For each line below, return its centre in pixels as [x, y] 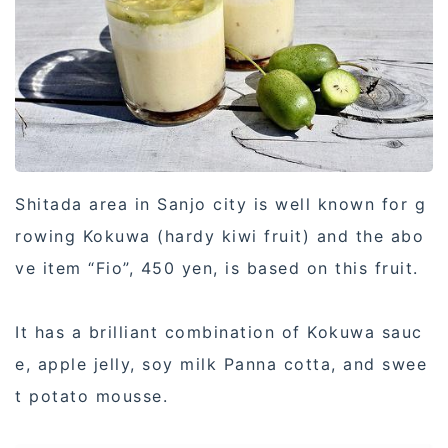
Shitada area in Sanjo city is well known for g [220, 203]
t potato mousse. [91, 395]
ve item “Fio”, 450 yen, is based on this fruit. [217, 267]
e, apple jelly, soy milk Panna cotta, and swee [221, 363]
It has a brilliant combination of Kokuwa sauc [219, 331]
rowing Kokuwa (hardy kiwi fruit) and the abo [219, 235]
